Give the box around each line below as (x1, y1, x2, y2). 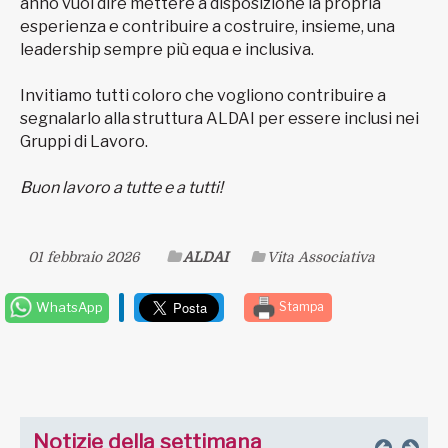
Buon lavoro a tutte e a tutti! (20, 178, 223, 198)
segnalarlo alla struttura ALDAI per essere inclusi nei (20, 109, 419, 129)
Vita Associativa (267, 249, 375, 266)
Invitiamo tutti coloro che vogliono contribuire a (20, 86, 386, 106)
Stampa (276, 299, 324, 315)
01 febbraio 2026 (28, 249, 139, 266)
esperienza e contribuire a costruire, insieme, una (20, 17, 395, 37)
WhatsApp (33, 299, 103, 316)
